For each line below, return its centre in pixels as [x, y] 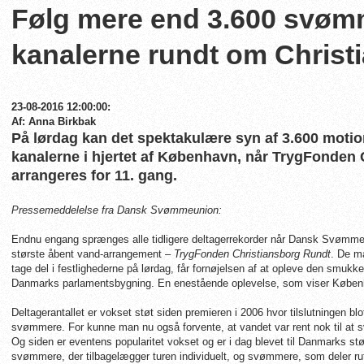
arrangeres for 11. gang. [94, 175]
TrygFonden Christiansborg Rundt [252, 254]
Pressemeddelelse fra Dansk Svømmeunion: [117, 210]
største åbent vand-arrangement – [93, 254]
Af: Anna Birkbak [54, 121]
